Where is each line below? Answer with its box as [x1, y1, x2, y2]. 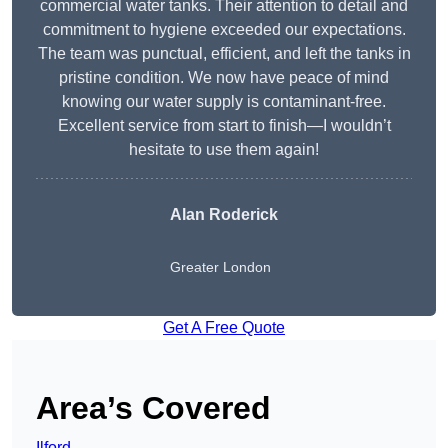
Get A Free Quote [163, 319, 285, 337]
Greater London [170, 259, 271, 276]
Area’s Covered [36, 390, 271, 427]
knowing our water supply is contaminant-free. [62, 93, 386, 111]
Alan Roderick [170, 206, 278, 224]
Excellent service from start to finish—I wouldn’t [57, 117, 391, 135]
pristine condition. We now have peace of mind [59, 69, 389, 87]
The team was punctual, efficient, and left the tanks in [37, 45, 411, 63]
